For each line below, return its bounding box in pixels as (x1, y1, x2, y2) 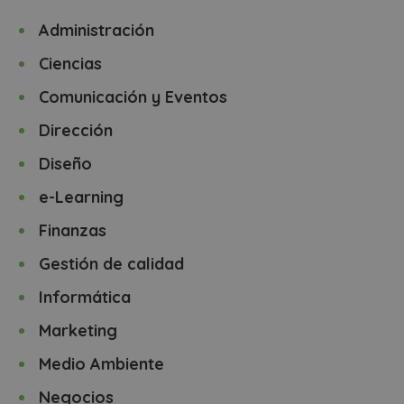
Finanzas (39, 220, 107, 241)
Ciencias (39, 53, 103, 74)
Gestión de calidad (39, 253, 185, 274)
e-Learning (39, 187, 124, 207)
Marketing (39, 320, 118, 341)
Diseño (39, 153, 93, 174)
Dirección (39, 120, 114, 141)
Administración (39, 20, 155, 41)
